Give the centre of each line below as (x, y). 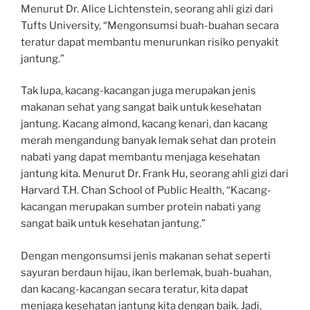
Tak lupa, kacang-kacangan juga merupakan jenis (138, 91)
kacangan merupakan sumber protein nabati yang (141, 207)
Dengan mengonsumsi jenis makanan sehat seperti (146, 256)
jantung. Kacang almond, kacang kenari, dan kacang (144, 124)
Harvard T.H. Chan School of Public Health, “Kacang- (146, 190)
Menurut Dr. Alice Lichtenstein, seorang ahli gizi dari (147, 9)
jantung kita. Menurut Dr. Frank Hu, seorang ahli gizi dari (155, 174)
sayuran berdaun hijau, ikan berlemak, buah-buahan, (146, 272)
